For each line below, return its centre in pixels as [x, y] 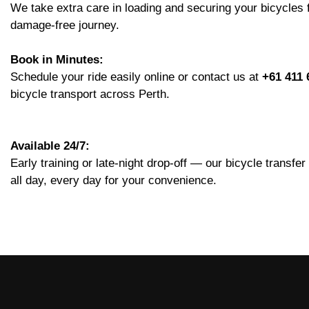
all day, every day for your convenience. [113, 181]
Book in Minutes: [57, 60]
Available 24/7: [50, 146]
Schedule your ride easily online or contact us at [136, 77]
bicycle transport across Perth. [90, 94]
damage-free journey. [65, 26]
